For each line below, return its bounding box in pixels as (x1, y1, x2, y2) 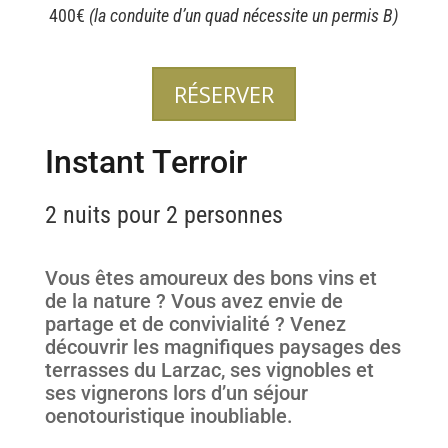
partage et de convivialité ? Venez (44, 311, 346, 336)
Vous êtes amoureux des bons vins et (44, 265, 377, 290)
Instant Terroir (44, 142, 247, 181)
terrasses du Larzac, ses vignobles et (44, 357, 374, 382)
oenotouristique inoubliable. (44, 403, 293, 428)
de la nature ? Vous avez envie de (44, 288, 343, 313)
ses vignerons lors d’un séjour (44, 380, 308, 405)
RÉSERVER (173, 78, 274, 109)
